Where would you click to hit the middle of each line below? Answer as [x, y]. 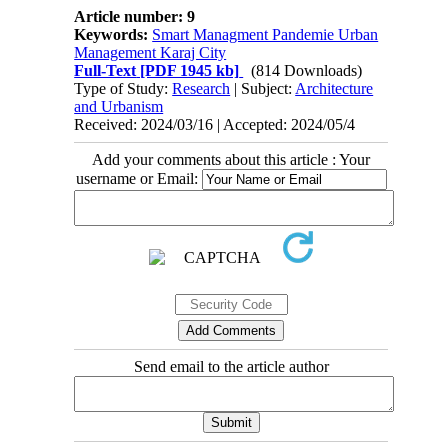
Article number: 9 [135, 16]
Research [201, 88]
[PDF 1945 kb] [188, 70]
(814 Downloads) [307, 70]
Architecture [334, 88]
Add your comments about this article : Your [231, 159]
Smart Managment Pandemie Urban [265, 34]
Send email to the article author [231, 366]
